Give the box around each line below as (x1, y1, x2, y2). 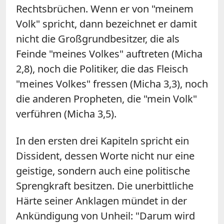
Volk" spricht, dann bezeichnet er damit (16, 16, 197, 30)
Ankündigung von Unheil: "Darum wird (16, 208, 195, 222)
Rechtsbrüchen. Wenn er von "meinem (16, 1, 193, 15)
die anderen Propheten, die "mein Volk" (16, 91, 197, 105)
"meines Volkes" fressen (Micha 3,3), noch (16, 76, 208, 90)
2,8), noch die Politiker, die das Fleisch (16, 61, 188, 75)
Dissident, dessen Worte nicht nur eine (16, 148, 194, 162)
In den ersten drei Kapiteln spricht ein (16, 133, 189, 147)
